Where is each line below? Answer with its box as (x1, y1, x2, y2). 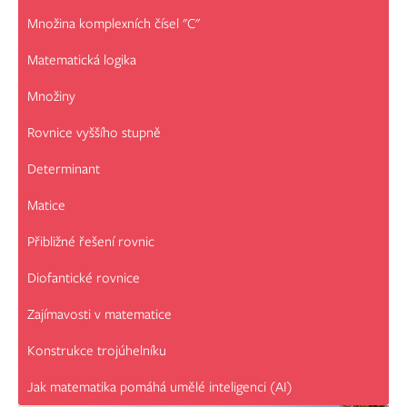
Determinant (27, 159, 100, 180)
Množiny (27, 86, 75, 107)
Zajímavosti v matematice (27, 304, 172, 325)
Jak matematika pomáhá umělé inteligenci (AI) (27, 377, 293, 398)
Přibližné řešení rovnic (27, 232, 154, 253)
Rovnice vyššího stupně (27, 123, 161, 144)
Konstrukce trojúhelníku (27, 341, 166, 362)
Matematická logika (27, 50, 136, 71)
